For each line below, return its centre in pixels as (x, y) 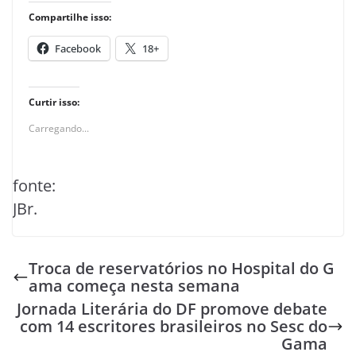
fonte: (34, 186)
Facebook (78, 49)
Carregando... (59, 129)
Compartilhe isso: (70, 17)
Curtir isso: (54, 103)
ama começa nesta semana (134, 286)
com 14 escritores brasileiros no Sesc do (174, 327)
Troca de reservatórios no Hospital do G (182, 269)
